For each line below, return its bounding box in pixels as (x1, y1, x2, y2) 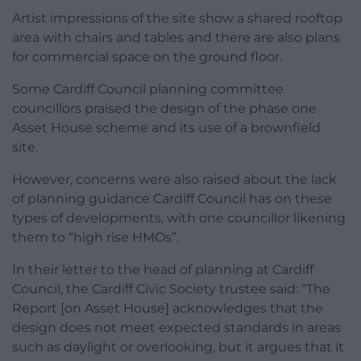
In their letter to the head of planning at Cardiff (12, 261, 313, 277)
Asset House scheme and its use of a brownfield (12, 119, 321, 135)
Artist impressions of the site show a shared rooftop (12, 10, 342, 26)
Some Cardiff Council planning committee (12, 81, 284, 97)
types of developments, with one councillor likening (12, 210, 346, 226)
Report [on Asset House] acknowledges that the (12, 300, 323, 316)
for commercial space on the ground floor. (12, 48, 282, 64)
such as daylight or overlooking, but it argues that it (12, 338, 344, 355)
